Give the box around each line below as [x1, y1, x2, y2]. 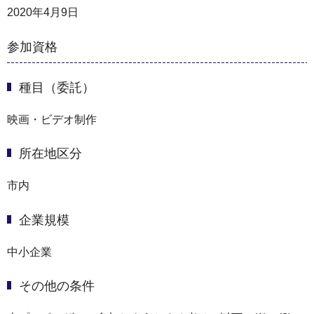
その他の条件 [19, 279, 95, 294]
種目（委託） [19, 80, 95, 95]
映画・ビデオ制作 [7, 113, 97, 125]
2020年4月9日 [7, 6, 78, 19]
